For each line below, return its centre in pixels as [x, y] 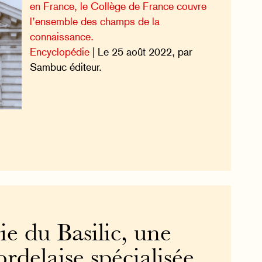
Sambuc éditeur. [65, 67]
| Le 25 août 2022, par [141, 51]
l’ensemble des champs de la [94, 21]
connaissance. [61, 36]
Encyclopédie [59, 51]
